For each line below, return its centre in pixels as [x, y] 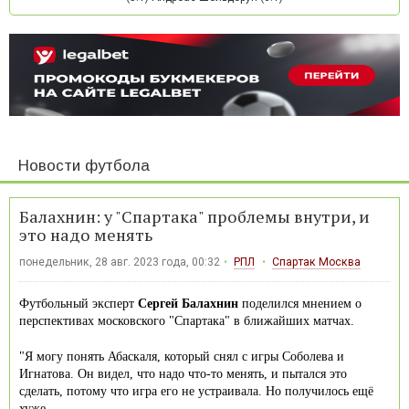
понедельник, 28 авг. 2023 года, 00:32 [120, 262]
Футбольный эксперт [79, 303]
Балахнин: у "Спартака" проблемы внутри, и [194, 216]
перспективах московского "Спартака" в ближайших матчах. [187, 320]
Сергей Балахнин [188, 303]
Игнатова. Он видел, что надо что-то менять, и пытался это [183, 373]
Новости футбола [84, 165]
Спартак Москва [316, 262]
